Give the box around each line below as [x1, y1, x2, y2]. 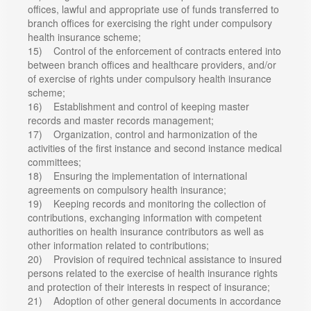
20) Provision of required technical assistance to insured [28, 251, 282, 266]
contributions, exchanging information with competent [28, 210, 262, 224]
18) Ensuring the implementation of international [28, 168, 247, 183]
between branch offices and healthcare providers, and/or [28, 57, 276, 72]
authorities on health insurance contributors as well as [28, 224, 264, 238]
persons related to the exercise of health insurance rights [28, 265, 278, 280]
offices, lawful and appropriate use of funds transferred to [28, 1, 279, 16]
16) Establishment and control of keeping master [28, 99, 249, 113]
